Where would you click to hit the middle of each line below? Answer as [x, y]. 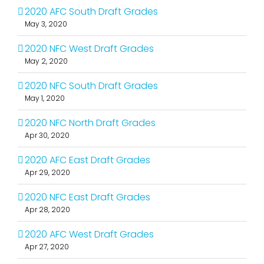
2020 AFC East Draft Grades [88, 160]
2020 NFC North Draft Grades [90, 123]
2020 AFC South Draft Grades [91, 11]
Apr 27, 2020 [47, 246]
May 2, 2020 [46, 61]
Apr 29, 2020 [47, 172]
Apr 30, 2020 [47, 135]
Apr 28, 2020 [47, 209]
